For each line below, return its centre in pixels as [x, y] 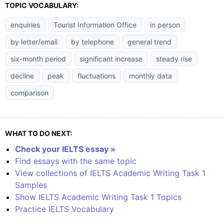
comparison [29, 93]
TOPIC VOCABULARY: [42, 5]
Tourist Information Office [95, 25]
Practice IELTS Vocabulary [64, 209]
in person [165, 25]
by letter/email [34, 42]
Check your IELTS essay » [65, 149]
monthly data [150, 76]
